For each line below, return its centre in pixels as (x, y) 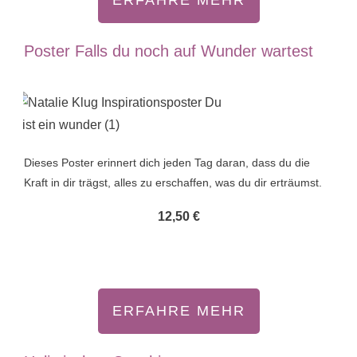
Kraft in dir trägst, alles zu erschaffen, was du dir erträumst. (175, 183)
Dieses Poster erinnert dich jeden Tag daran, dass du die (167, 163)
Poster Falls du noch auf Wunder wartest (169, 51)
